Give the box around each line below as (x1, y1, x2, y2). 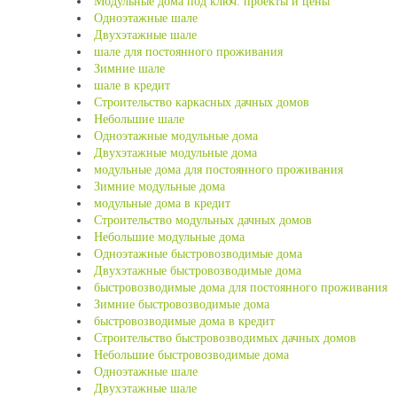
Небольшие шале (94, 113, 184, 126)
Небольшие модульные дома (94, 230, 245, 244)
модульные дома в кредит (94, 197, 230, 210)
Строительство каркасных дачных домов (94, 96, 309, 109)
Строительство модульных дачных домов (94, 214, 312, 227)
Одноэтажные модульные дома (94, 129, 258, 143)
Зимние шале (94, 62, 165, 75)
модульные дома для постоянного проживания (94, 163, 343, 176)
